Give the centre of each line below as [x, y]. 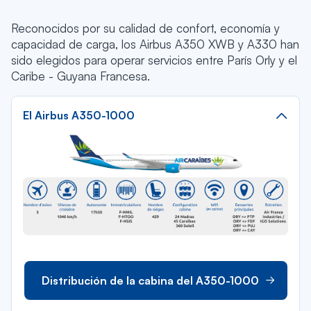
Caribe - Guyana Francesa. [81, 76]
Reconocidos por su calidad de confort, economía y [145, 28]
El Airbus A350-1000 [79, 115]
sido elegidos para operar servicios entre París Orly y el [154, 60]
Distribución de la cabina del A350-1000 [150, 280]
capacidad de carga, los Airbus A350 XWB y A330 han [155, 44]
